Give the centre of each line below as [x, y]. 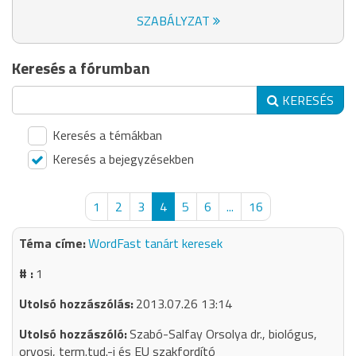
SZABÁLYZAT [174, 21]
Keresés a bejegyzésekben [122, 159]
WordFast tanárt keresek [155, 243]
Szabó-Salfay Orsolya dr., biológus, [223, 334]
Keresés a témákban [106, 135]
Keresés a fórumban [81, 68]
